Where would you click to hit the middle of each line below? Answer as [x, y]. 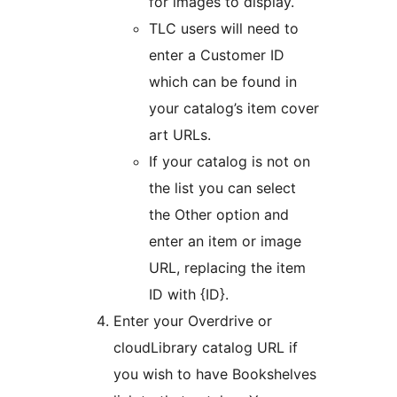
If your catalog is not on [230, 161]
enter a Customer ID [217, 54]
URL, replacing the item [227, 267]
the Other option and [219, 214]
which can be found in [223, 81]
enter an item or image [225, 241]
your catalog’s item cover [234, 108]
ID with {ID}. [189, 294]
